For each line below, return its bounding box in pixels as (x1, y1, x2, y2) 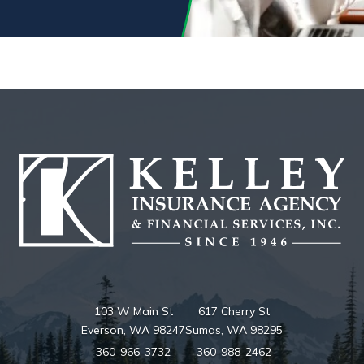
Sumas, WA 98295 (185, 322, 283, 337)
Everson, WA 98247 (81, 322, 185, 337)
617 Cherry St (198, 303, 270, 318)
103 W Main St (93, 303, 173, 318)
